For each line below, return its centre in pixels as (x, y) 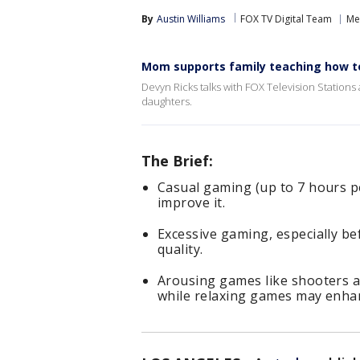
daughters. (167, 101)
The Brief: (177, 161)
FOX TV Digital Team (286, 19)
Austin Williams (191, 19)
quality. (180, 249)
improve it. (192, 202)
